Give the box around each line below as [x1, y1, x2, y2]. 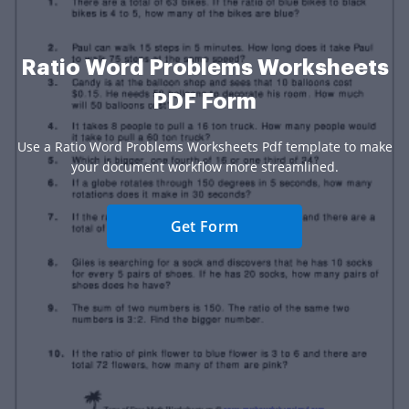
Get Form [170, 216, 239, 237]
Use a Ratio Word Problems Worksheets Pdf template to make [16, 138, 393, 156]
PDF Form [152, 90, 257, 113]
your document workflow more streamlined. [70, 158, 339, 176]
